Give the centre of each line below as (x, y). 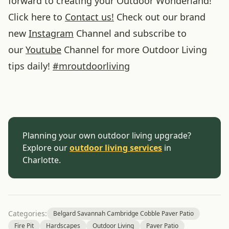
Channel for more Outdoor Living (134, 50)
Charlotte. (42, 160)
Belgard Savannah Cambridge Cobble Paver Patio (123, 213)
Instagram (51, 33)
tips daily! (30, 66)
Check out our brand (160, 17)
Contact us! (89, 17)
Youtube (43, 50)
